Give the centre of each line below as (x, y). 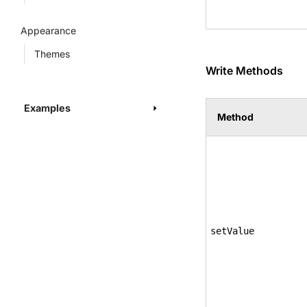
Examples (47, 108)
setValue (232, 231)
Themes (52, 54)
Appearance (48, 30)
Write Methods (244, 71)
